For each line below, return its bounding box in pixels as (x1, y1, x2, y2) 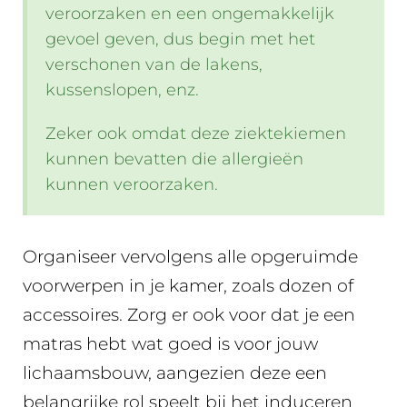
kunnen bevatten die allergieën (45, 148, 303, 169)
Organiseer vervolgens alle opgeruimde (23, 245, 358, 267)
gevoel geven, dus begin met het (45, 28, 315, 49)
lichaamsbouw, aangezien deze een (23, 362, 327, 383)
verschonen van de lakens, (45, 54, 263, 74)
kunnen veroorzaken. (45, 174, 223, 194)
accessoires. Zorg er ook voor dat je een (23, 303, 355, 325)
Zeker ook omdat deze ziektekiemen (45, 123, 346, 144)
